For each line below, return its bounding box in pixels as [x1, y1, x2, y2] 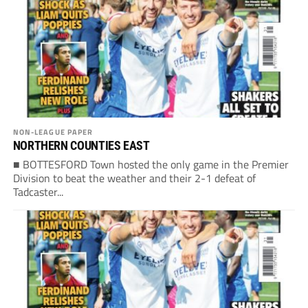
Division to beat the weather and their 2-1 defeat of [12, 170, 256, 187]
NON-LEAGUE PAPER [12, 126, 93, 138]
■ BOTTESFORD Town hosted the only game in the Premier [12, 156, 289, 173]
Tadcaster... [12, 184, 63, 201]
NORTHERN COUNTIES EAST [12, 138, 150, 153]
